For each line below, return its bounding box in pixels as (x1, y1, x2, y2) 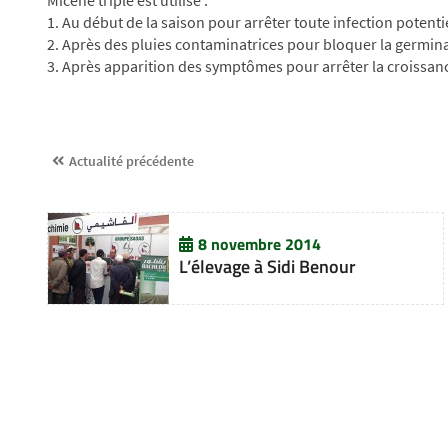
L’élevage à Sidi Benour (179, 253, 356, 281)
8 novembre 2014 (198, 232, 321, 257)
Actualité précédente (69, 152, 194, 171)
